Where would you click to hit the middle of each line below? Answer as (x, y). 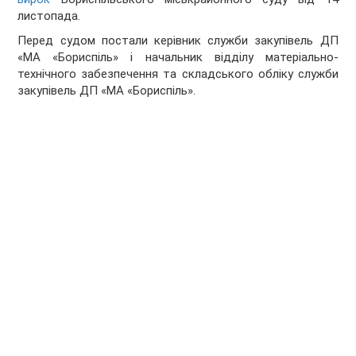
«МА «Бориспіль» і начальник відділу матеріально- (178, 58)
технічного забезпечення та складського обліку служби (178, 74)
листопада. (49, 16)
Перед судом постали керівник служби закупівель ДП (178, 41)
